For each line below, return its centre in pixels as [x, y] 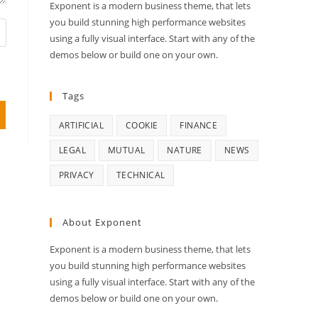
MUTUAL [127, 150]
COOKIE [142, 126]
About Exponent [102, 223]
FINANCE [199, 126]
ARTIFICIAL [81, 126]
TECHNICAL [141, 175]
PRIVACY [77, 175]
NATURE [185, 150]
